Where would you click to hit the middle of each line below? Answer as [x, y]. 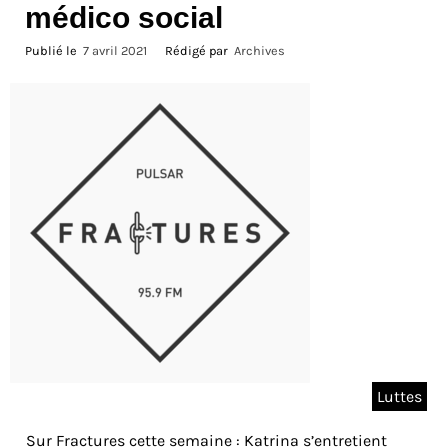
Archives [259, 51]
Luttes [399, 397]
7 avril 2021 [115, 51]
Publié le [54, 51]
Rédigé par [198, 51]
